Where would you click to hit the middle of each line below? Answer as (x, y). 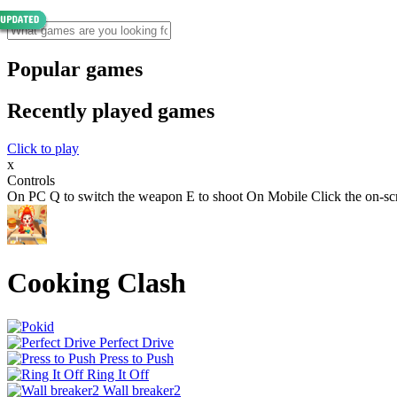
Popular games (75, 69)
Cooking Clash (97, 283)
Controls (31, 180)
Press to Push (136, 358)
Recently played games (111, 110)
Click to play (43, 148)
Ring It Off (118, 374)
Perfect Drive (136, 342)
